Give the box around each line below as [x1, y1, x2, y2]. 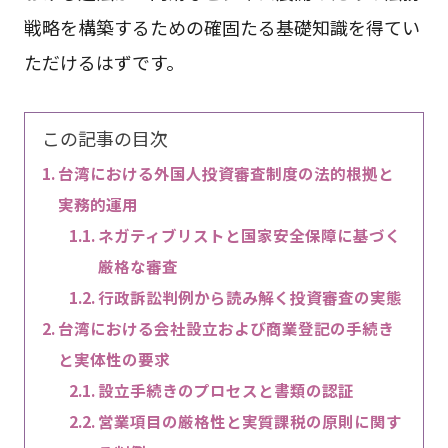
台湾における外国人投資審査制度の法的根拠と [57, 162, 394, 185]
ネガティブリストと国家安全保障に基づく [98, 224, 402, 247]
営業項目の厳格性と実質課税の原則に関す [98, 410, 403, 433]
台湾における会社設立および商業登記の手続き [57, 317, 394, 340]
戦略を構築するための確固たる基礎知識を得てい [23, 14, 420, 41]
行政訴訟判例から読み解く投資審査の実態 [98, 286, 403, 309]
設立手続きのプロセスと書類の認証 [98, 379, 355, 402]
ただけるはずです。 [23, 49, 184, 76]
